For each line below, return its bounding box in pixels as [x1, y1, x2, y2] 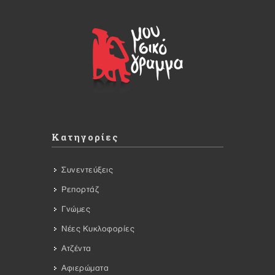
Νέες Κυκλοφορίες [61, 224, 134, 233]
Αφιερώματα [61, 263, 109, 273]
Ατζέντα [61, 244, 91, 253]
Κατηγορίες [52, 130, 119, 143]
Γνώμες [61, 204, 90, 214]
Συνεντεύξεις [61, 165, 113, 174]
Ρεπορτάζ [61, 185, 99, 194]
